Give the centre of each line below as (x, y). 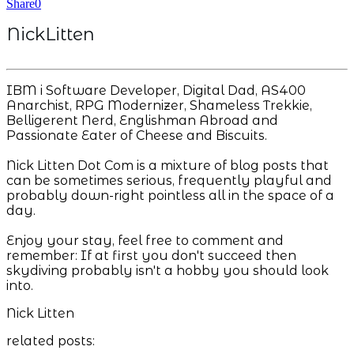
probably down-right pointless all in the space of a (170, 195)
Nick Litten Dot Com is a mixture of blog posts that (168, 165)
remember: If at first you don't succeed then (151, 255)
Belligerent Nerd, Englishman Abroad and (142, 120)
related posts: (51, 341)
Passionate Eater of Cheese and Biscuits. (137, 135)
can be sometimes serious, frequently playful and (169, 180)
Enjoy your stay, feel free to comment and (145, 240)
